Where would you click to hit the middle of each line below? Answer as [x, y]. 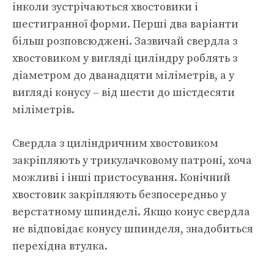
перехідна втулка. [60, 246]
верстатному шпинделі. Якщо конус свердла [131, 212]
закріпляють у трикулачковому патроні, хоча [132, 161]
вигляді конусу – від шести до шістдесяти [124, 93]
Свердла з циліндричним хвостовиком [115, 143]
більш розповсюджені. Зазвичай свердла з [125, 41]
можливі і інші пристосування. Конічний [121, 178]
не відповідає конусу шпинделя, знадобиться [133, 229]
